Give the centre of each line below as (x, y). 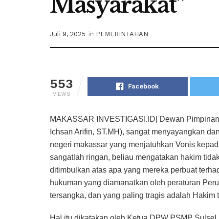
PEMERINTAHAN (122, 34)
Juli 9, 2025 (68, 34)
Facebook (144, 87)
